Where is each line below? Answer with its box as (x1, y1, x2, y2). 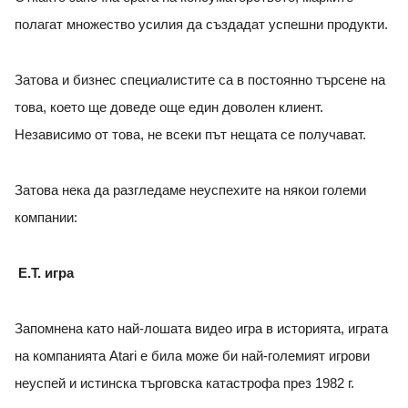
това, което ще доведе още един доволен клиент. (15, 100, 323, 116)
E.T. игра (18, 266, 74, 281)
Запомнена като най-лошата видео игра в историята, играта (15, 321, 388, 337)
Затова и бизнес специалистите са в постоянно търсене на (15, 73, 385, 88)
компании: (15, 210, 77, 226)
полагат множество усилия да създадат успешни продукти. (15, 17, 392, 33)
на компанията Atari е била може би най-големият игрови (15, 349, 370, 364)
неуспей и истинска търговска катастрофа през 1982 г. (15, 376, 358, 392)
